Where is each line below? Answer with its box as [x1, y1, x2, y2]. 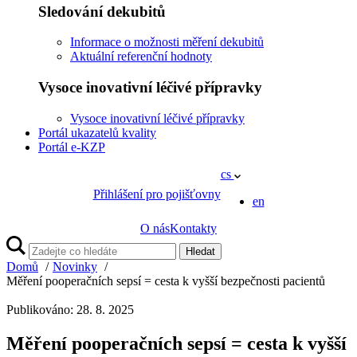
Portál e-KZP [38, 139, 105, 154]
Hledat [185, 245, 215, 257]
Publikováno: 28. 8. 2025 [6, 302, 134, 316]
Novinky [53, 259, 97, 273]
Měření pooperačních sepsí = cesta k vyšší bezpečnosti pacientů [6, 273, 325, 288]
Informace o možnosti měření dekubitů [70, 35, 264, 49]
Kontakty [170, 221, 217, 235]
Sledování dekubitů [38, 2, 166, 20]
